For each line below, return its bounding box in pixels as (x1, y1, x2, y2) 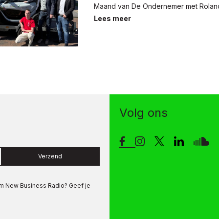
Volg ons (119, 106, 168, 120)
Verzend (38, 153, 63, 160)
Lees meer (94, 14, 131, 23)
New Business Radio (4, 182, 65, 190)
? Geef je (65, 182, 90, 190)
